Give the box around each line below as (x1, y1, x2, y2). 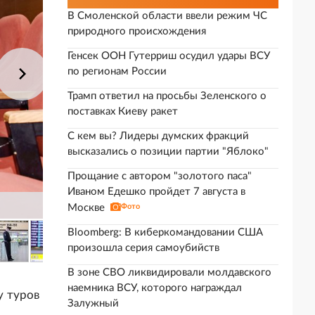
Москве (67, 202, 105, 213)
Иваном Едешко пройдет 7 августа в (67, 186, 245, 197)
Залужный (67, 298, 119, 309)
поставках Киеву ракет (67, 106, 178, 117)
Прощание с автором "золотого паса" (67, 171, 252, 181)
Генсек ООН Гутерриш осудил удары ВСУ (67, 51, 270, 61)
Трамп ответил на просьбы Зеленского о (67, 91, 266, 101)
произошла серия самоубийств (67, 243, 219, 253)
